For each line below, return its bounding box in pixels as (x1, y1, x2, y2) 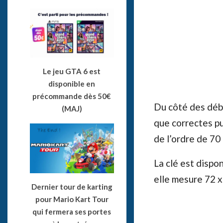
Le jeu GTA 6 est (43, 67, 101, 76)
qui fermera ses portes (32, 207, 111, 216)
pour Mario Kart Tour (35, 194, 109, 204)
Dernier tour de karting (31, 182, 112, 191)
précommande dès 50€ (32, 92, 111, 101)
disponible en (48, 79, 96, 89)
